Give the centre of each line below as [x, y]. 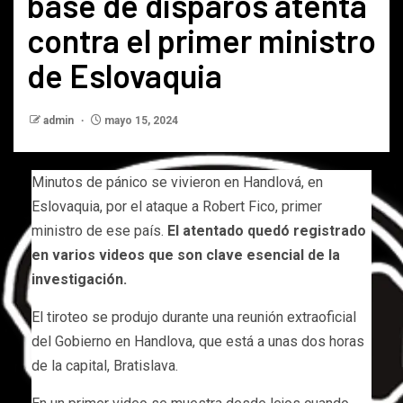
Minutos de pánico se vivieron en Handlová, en [177, 182]
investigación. [79, 279]
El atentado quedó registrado [267, 230]
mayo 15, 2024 [140, 120]
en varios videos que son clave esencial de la [186, 255]
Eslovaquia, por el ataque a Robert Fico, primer [177, 206]
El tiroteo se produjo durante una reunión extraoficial [194, 317]
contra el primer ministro [201, 40]
